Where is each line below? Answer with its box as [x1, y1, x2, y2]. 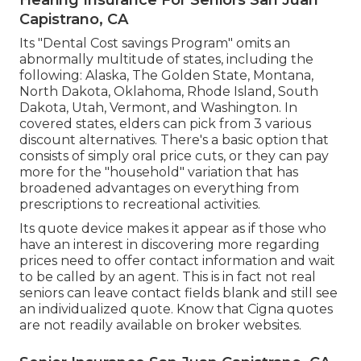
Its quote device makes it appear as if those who [19, 220, 326, 236]
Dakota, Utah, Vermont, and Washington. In [19, 99, 297, 115]
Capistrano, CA [19, 10, 128, 28]
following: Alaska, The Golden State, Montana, [19, 67, 313, 83]
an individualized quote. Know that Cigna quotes [19, 301, 333, 317]
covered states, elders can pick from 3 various [19, 115, 311, 131]
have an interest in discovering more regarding [19, 236, 320, 252]
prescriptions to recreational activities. [19, 196, 260, 212]
